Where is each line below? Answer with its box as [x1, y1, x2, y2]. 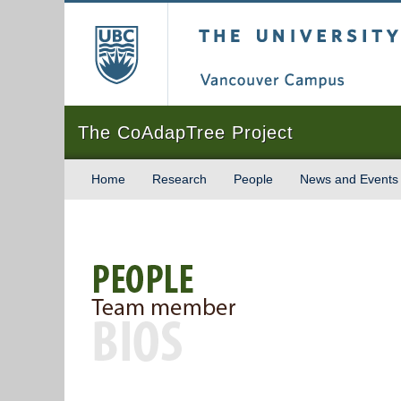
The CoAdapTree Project [78, 123, 294, 142]
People [234, 172, 273, 186]
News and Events [300, 172, 398, 186]
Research [152, 172, 207, 186]
